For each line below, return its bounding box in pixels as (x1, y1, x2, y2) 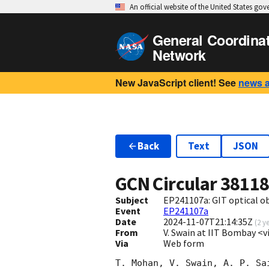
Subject (115, 194, 148, 207)
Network (153, 45, 206, 65)
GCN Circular (115, 172, 220, 196)
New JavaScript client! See (115, 76, 236, 89)
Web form (163, 237, 204, 250)
